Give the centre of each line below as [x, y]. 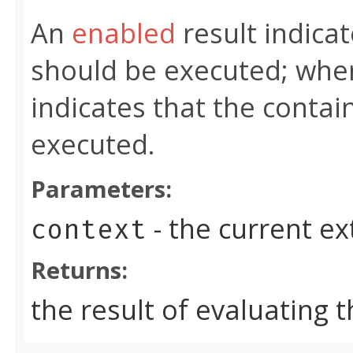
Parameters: [101, 190]
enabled [124, 33]
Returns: [79, 271]
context [89, 230]
